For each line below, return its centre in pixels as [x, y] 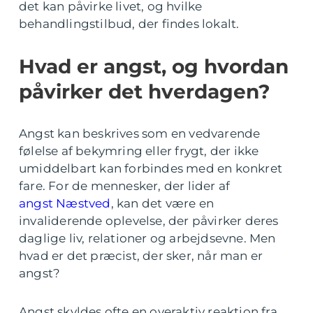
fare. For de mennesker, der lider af [125, 186]
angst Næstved [65, 204]
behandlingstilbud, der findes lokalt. [129, 24]
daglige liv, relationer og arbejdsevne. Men [147, 239]
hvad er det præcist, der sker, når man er [141, 256]
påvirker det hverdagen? [144, 92]
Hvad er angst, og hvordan [154, 67]
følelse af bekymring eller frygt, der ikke [139, 151]
